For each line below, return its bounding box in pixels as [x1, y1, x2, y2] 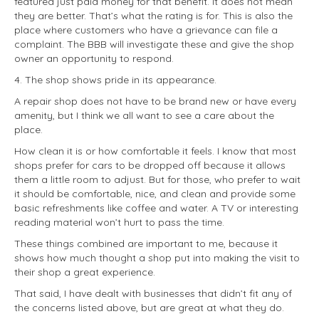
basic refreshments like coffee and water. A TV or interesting [14, 202, 298, 214]
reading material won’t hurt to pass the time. [14, 216, 224, 229]
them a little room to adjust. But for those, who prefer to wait [14, 173, 300, 186]
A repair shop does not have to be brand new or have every [14, 95, 296, 108]
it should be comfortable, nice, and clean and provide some [14, 187, 296, 200]
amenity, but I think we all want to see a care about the [14, 109, 274, 122]
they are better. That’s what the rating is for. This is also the [14, 9, 293, 22]
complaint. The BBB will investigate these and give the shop [14, 38, 294, 51]
